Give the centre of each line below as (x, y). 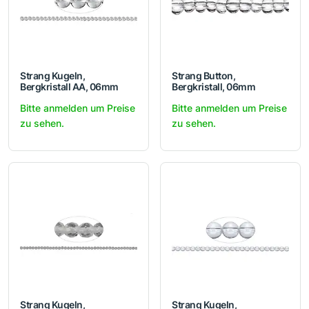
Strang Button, (204, 76)
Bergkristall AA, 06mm (69, 87)
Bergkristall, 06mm (214, 87)
